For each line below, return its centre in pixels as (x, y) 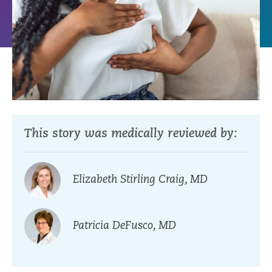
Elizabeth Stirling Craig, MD (140, 180)
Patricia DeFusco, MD (124, 226)
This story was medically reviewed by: (131, 134)
